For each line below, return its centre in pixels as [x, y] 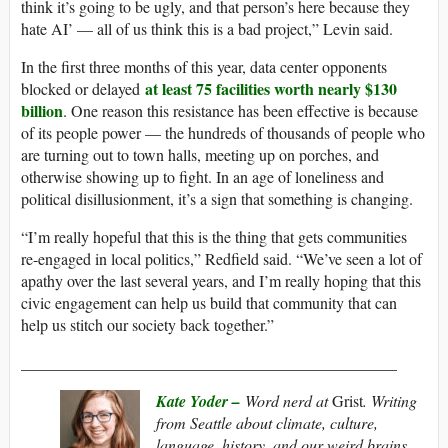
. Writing [390, 401]
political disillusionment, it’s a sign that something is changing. [217, 199]
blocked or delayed [83, 89]
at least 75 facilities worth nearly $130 [271, 89]
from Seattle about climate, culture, [267, 423]
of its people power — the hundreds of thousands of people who [223, 133]
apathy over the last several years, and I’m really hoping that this [221, 281]
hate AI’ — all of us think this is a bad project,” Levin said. [207, 29]
